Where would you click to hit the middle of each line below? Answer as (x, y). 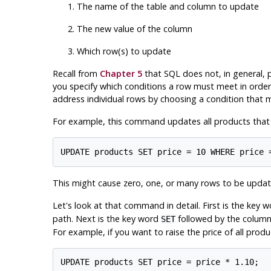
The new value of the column (134, 29)
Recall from (76, 74)
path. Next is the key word (106, 218)
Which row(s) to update (124, 51)
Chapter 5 (121, 74)
